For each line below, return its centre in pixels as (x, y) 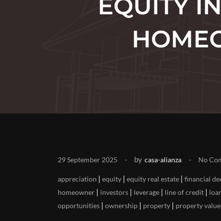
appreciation (77, 179)
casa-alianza (163, 160)
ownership (121, 205)
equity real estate (153, 179)
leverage (147, 192)
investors (114, 192)
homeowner (76, 192)
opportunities (79, 205)
